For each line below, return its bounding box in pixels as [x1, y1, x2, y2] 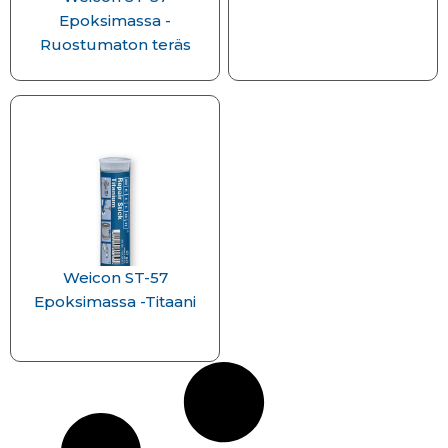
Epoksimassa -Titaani [34, 292, 196, 311]
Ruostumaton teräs [39, 35, 191, 54]
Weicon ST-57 [62, 268, 168, 287]
